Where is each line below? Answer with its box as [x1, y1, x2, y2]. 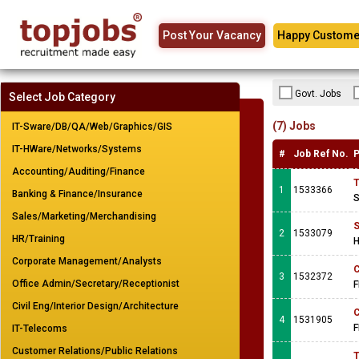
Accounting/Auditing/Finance [12, 166, 145, 177]
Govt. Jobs [295, 88, 341, 99]
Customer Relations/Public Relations [12, 345, 178, 357]
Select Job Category [9, 91, 115, 103]
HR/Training [12, 233, 65, 244]
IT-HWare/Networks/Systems [12, 143, 142, 155]
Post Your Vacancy [163, 29, 261, 42]
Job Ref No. [293, 148, 349, 159]
